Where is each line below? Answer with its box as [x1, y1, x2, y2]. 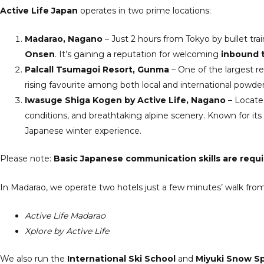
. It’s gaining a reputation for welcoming [55, 49, 221, 60]
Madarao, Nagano [25, 34, 103, 45]
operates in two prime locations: [78, 5, 211, 16]
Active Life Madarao [25, 210, 105, 221]
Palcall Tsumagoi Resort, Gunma [25, 64, 169, 75]
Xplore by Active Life [25, 225, 109, 236]
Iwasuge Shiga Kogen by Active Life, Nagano [25, 95, 226, 106]
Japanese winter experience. [25, 126, 141, 137]
